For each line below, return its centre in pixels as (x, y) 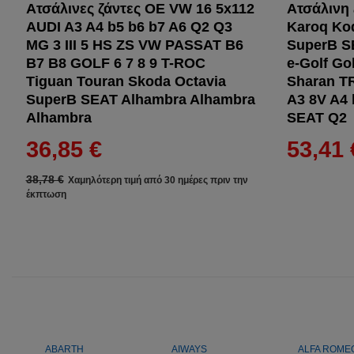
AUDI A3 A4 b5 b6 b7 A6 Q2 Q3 (129, 27)
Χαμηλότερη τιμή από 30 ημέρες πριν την (158, 180)
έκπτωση (46, 194)
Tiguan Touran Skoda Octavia (126, 81)
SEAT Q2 (316, 118)
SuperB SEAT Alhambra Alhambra (140, 100)
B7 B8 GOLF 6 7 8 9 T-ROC (115, 63)
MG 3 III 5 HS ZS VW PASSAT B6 (134, 45)
